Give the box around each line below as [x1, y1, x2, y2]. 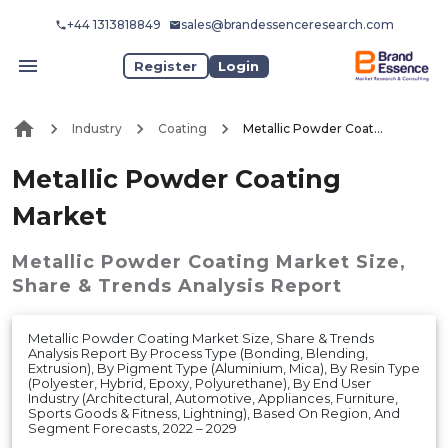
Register [134, 57, 198, 74]
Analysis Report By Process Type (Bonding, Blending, [28, 344, 368, 361]
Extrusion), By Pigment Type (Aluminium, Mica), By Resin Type [28, 359, 420, 376]
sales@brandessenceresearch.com [180, 17, 394, 32]
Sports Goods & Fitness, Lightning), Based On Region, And [28, 404, 400, 421]
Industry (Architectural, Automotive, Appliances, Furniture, [28, 389, 398, 406]
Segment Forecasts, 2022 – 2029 [28, 419, 237, 436]
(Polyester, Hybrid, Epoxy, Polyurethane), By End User [28, 374, 371, 391]
